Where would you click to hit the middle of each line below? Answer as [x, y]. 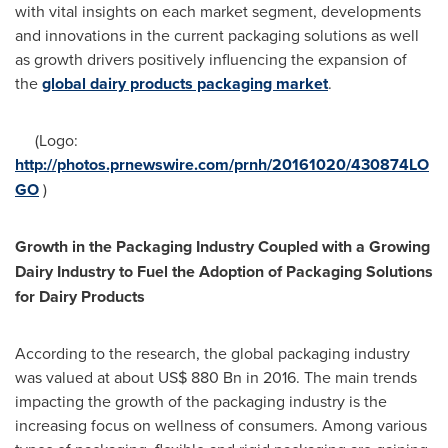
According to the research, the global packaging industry [212, 353]
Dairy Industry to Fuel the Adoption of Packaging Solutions [224, 271]
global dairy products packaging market [185, 83]
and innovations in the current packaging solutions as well [217, 35]
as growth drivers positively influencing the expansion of [211, 59]
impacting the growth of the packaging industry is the [201, 401]
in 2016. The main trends [329, 377]
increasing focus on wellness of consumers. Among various [221, 425]
